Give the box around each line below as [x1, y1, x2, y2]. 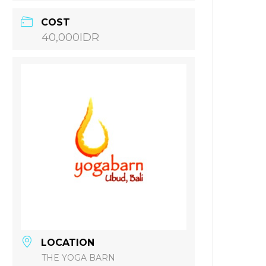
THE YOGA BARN [42, 252, 116, 263]
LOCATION [41, 236, 95, 248]
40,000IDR [42, 30, 100, 44]
